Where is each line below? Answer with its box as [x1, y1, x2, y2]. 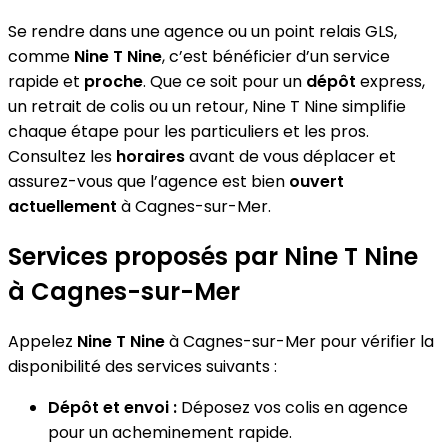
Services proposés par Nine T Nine [8, 239, 418, 273]
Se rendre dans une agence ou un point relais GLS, [8, 19, 397, 43]
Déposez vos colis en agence [177, 395, 408, 419]
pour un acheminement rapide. [48, 420, 292, 444]
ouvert [289, 169, 344, 193]
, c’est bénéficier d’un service [162, 44, 390, 68]
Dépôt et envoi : [48, 395, 177, 419]
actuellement [8, 194, 117, 218]
